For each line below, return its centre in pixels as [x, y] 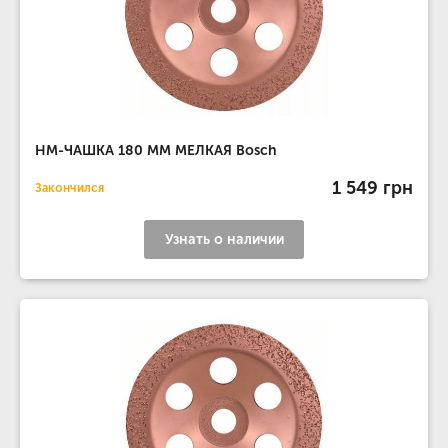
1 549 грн [372, 187]
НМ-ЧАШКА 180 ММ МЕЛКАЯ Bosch [156, 150]
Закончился [69, 188]
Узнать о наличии [224, 239]
